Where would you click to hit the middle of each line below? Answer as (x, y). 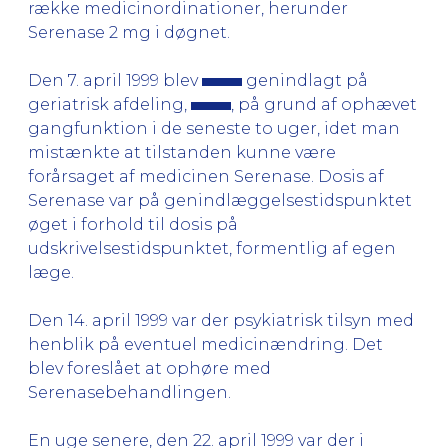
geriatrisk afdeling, (109, 104)
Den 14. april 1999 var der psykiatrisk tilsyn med (221, 320)
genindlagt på (305, 80)
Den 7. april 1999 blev (115, 80)
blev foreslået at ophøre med (149, 368)
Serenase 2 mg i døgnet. (129, 32)
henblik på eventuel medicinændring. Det (205, 344)
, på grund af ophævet (324, 104)
